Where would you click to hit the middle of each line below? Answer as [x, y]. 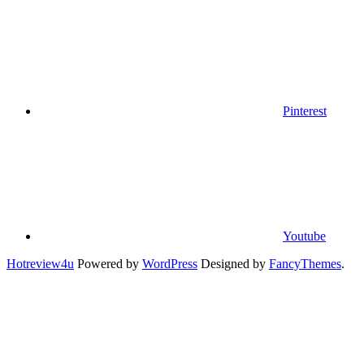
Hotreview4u [40, 264]
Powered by [108, 264]
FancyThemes [305, 264]
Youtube [304, 236]
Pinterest [305, 111]
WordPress [170, 264]
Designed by [233, 264]
